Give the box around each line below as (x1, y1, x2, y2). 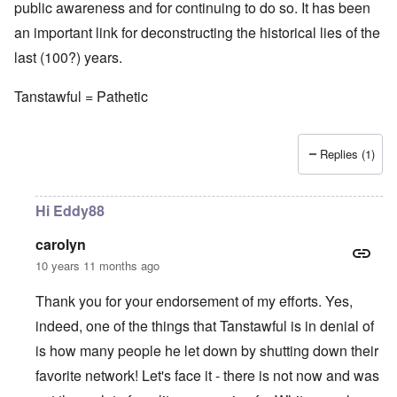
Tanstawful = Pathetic (14, 86, 148, 107)
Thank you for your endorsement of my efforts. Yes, (35, 291, 353, 312)
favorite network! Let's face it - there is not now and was (35, 365, 379, 386)
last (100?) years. (14, 47, 122, 68)
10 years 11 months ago (35, 257, 160, 275)
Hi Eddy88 (35, 200, 105, 222)
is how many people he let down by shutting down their (35, 340, 378, 362)
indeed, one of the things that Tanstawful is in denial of (35, 315, 374, 337)
